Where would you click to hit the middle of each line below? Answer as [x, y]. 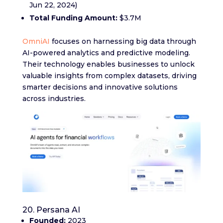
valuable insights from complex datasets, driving [109, 76]
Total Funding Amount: [73, 18]
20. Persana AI [51, 210]
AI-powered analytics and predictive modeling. [106, 53]
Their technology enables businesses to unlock [108, 64]
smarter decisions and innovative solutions [100, 87]
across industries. [54, 99]
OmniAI [36, 42]
